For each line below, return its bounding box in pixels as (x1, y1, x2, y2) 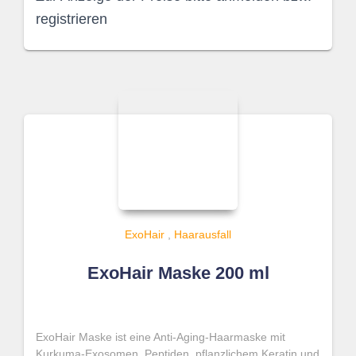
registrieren (36, 11, 107, 27)
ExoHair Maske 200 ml (87, 263, 269, 283)
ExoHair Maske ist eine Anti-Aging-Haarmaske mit (36, 331, 285, 343)
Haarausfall (174, 228, 231, 241)
